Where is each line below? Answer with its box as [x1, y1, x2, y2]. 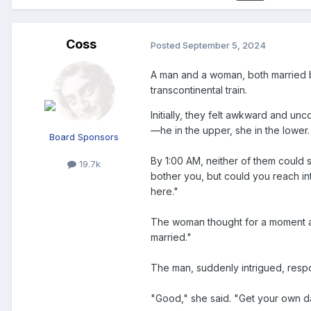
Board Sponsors [49, 131, 119, 143]
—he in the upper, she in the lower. [151, 124, 310, 137]
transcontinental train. [151, 84, 247, 96]
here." [151, 185, 178, 198]
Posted [151, 39, 183, 51]
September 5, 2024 [183, 39, 266, 51]
